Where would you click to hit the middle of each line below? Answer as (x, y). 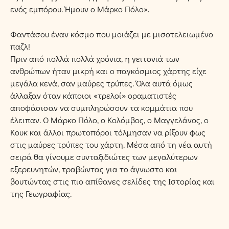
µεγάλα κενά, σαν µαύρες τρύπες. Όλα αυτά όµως (101, 83)
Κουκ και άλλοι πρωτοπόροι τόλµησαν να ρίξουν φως (108, 132)
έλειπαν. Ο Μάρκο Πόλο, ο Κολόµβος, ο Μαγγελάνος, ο (109, 120)
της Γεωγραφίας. (41, 193)
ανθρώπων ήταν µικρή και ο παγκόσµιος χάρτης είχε (108, 71)
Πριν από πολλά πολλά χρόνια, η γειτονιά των (95, 58)
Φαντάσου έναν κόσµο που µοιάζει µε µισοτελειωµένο (112, 34)
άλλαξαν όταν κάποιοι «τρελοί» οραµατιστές (93, 95)
